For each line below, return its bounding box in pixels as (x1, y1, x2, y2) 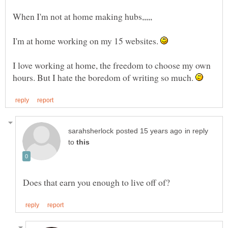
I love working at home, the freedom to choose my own (13, 59, 211, 71)
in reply (185, 127, 208, 135)
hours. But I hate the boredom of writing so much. (13, 71, 195, 83)
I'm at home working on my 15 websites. (13, 34, 160, 47)
